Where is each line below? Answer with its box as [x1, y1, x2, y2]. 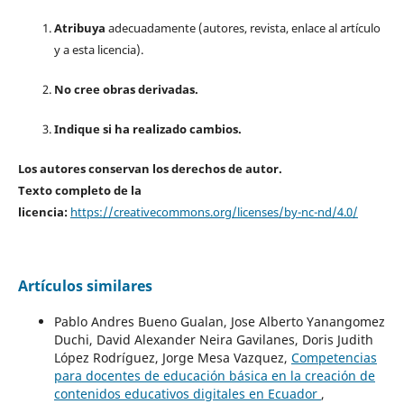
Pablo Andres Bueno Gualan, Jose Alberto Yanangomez [53, 312, 385, 330]
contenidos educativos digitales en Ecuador [53, 384, 321, 402]
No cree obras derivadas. [53, 80, 198, 97]
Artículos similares [17, 275, 152, 296]
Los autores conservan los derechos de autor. [17, 160, 282, 177]
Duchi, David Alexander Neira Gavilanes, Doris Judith [53, 330, 373, 348]
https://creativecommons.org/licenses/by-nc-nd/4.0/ [69, 203, 358, 220]
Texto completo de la [17, 181, 142, 198]
